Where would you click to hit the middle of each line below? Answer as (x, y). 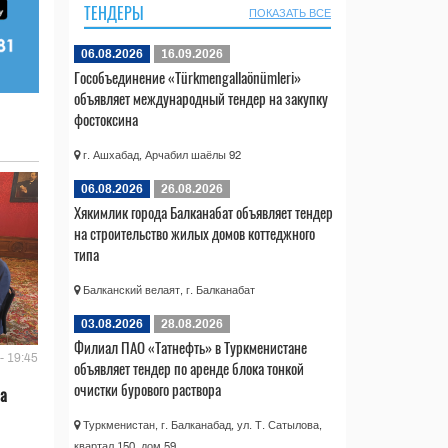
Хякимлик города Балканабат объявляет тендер (203, 211)
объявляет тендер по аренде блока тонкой (188, 367)
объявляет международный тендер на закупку (200, 97)
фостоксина (105, 118)
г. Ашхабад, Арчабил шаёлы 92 (160, 154)
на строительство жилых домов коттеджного (194, 232)
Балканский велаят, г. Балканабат (167, 289)
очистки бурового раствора (147, 388)
